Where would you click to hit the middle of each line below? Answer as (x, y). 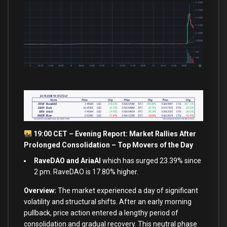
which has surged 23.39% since (151, 161)
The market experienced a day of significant (127, 191)
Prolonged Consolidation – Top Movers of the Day (108, 145)
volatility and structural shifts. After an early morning (108, 202)
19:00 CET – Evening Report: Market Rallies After (114, 134)
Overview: (40, 191)
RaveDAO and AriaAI (67, 161)
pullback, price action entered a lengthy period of (101, 213)
